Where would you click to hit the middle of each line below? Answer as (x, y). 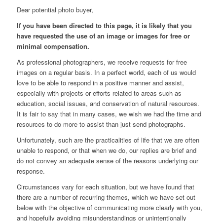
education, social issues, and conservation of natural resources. (108, 104)
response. (31, 171)
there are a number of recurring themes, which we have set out (106, 197)
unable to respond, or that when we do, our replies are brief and (106, 150)
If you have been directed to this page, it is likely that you (104, 25)
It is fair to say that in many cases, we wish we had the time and (109, 114)
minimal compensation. (53, 46)
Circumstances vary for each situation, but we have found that (105, 187)
